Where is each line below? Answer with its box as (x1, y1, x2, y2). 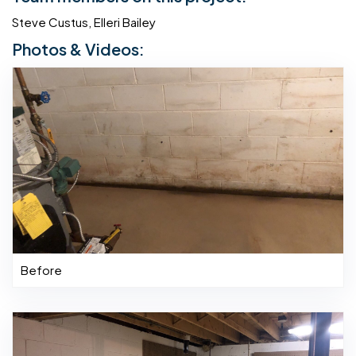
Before (21, 262, 62, 278)
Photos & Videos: (12, 39, 145, 60)
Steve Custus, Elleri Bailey (12, 14, 156, 30)
